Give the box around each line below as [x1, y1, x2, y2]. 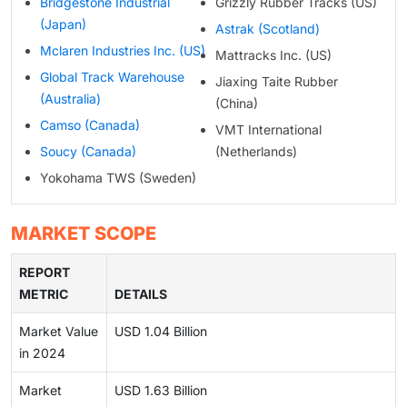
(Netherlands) [214, 144, 297, 160]
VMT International [214, 122, 322, 138]
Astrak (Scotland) [214, 21, 320, 37]
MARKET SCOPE [11, 223, 156, 245]
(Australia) [40, 91, 101, 107]
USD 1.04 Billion [114, 323, 207, 340]
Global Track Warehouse [40, 69, 184, 85]
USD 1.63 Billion [114, 382, 207, 399]
